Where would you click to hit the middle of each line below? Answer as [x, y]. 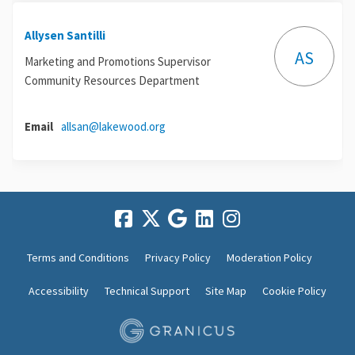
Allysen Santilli [65, 36]
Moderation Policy [269, 258]
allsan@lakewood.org [113, 127]
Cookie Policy [294, 291]
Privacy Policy [178, 258]
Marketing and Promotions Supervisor [118, 62]
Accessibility [59, 291]
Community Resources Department [112, 81]
